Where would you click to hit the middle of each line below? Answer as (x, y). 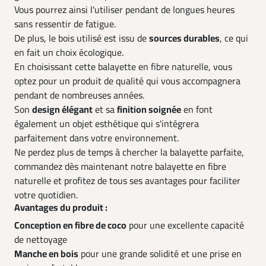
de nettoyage (41, 240)
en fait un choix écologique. (69, 53)
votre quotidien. (46, 195)
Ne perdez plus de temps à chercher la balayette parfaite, (129, 153)
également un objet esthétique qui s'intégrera (107, 124)
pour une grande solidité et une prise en (160, 254)
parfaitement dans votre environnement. (96, 138)
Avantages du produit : (61, 208)
